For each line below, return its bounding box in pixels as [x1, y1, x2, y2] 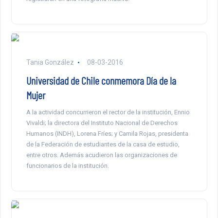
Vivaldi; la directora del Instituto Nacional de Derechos [26, 119, 178, 127]
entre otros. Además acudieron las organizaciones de [26, 151, 177, 159]
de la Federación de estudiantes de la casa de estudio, [26, 141, 180, 148]
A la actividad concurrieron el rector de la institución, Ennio [26, 109, 190, 116]
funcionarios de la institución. [26, 162, 109, 170]
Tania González [26, 58, 75, 67]
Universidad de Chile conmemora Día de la [26, 74, 176, 87]
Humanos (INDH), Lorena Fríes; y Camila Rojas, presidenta [26, 130, 188, 138]
